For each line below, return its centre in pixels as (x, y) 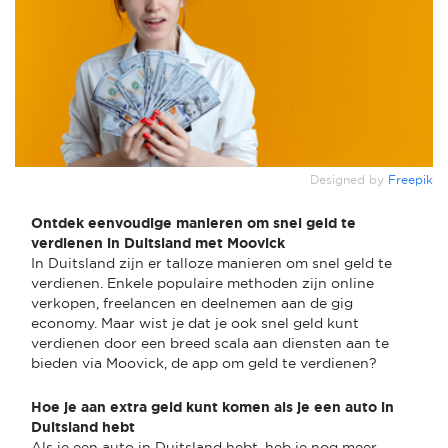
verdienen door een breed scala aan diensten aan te (210, 342)
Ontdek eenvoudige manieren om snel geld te (193, 222)
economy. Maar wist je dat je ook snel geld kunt (195, 322)
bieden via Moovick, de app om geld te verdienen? (204, 362)
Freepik (410, 179)
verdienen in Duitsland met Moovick (158, 242)
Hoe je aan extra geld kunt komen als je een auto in (212, 406)
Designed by (349, 179)
